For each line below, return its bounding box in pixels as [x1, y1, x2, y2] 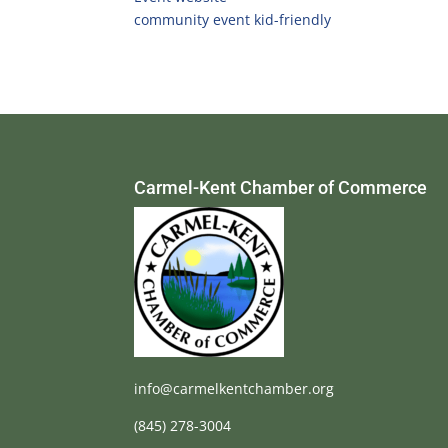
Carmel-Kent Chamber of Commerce [134, 176, 428, 198]
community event [134, 10, 251, 29]
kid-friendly [254, 10, 332, 29]
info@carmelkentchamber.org [134, 378, 335, 398]
